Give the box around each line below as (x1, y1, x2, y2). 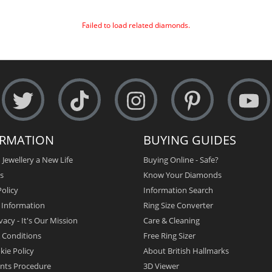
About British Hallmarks (143, 245, 229, 256)
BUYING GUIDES (143, 131, 236, 148)
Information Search (143, 184, 213, 195)
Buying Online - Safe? (143, 154, 219, 165)
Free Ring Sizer (143, 229, 195, 241)
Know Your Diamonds (143, 169, 222, 180)
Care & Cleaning (143, 214, 200, 226)
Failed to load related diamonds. (82, 19, 190, 30)
